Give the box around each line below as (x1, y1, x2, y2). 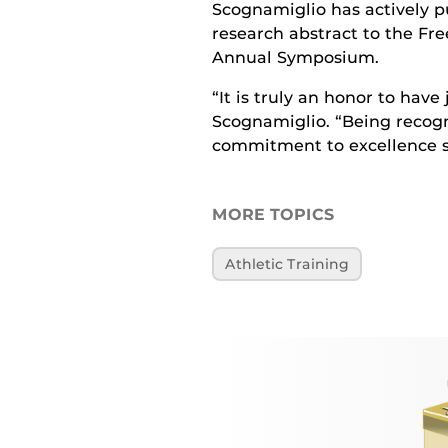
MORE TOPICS (211, 205, 335, 224)
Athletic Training (225, 255, 350, 272)
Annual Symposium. (211, 48, 379, 67)
